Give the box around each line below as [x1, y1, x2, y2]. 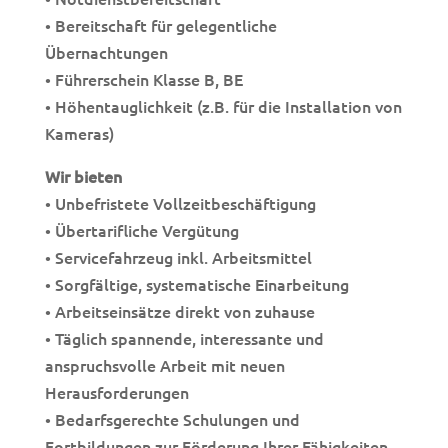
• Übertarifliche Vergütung [44, 219, 239, 241]
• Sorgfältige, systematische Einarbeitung [44, 273, 349, 295]
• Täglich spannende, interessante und [44, 327, 324, 349]
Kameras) [44, 122, 114, 144]
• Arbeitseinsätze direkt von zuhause [44, 300, 315, 322]
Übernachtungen [44, 41, 168, 63]
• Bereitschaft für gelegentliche [44, 14, 277, 36]
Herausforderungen [44, 381, 189, 403]
